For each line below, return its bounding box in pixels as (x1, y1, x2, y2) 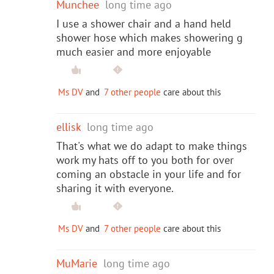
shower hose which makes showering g (56, 30, 243, 45)
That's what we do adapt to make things (56, 138, 247, 153)
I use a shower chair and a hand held (56, 16, 231, 31)
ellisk (56, 119, 81, 134)
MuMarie (56, 256, 97, 270)
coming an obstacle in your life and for (56, 166, 241, 181)
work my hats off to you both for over (56, 152, 234, 167)
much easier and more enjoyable (56, 44, 211, 59)
